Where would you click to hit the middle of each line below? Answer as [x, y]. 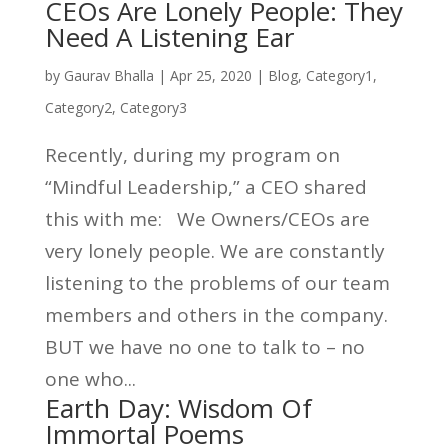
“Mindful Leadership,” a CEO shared [205, 187]
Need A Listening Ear [169, 37]
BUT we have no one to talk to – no [204, 347]
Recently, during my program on [192, 155]
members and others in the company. [216, 315]
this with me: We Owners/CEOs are [207, 219]
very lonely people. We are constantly [214, 251]
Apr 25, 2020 [210, 75]
